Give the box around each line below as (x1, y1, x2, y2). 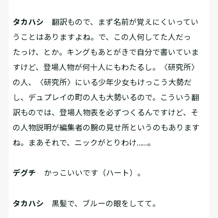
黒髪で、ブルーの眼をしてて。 (44, 198, 161, 208)
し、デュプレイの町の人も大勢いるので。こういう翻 (13, 92, 200, 102)
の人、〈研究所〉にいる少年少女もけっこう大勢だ (13, 77, 192, 87)
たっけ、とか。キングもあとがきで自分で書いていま (13, 47, 200, 56)
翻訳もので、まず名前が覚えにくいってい (44, 17, 199, 26)
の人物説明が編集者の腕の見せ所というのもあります (13, 122, 200, 132)
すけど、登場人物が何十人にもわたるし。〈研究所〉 (13, 62, 200, 72)
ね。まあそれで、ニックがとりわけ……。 (13, 137, 156, 147)
